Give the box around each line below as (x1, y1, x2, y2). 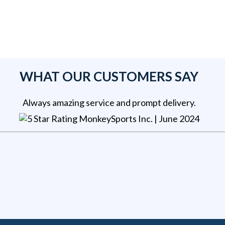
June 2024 (158, 113, 199, 125)
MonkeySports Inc (78, 113, 151, 125)
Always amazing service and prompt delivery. (22, 97, 196, 108)
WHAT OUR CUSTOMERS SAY (20, 68, 199, 85)
